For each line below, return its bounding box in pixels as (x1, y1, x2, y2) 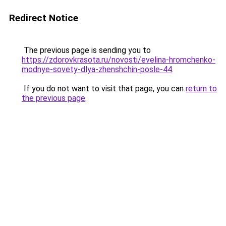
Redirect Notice (9, 12, 78, 24)
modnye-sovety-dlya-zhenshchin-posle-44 (22, 65, 172, 74)
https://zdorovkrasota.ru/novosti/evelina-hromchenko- (22, 55, 215, 65)
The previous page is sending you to (22, 45, 151, 55)
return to (186, 84, 217, 93)
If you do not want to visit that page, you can (22, 84, 186, 93)
